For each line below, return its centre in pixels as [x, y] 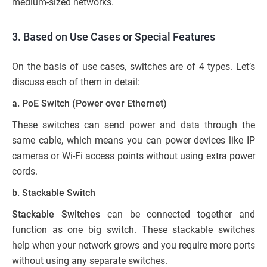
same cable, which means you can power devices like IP [133, 140]
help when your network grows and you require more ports [133, 245]
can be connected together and [178, 214]
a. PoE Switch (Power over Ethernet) [89, 103]
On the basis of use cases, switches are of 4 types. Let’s [133, 66]
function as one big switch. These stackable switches [133, 229]
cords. [25, 171]
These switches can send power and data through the [133, 125]
